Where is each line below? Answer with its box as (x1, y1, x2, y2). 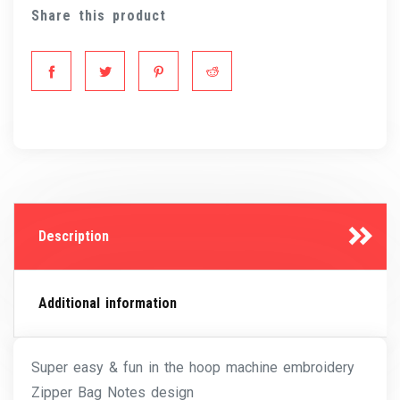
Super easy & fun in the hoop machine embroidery (31, 359, 354, 377)
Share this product (31, 7, 166, 25)
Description (38, 228, 109, 246)
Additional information (38, 295, 177, 312)
